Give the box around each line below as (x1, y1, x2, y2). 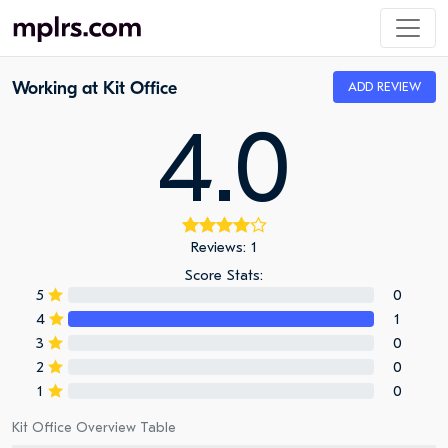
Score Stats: (185, 266, 263, 284)
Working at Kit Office (12, 78, 177, 99)
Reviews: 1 (191, 238, 257, 256)
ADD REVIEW (348, 79, 421, 94)
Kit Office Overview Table (12, 419, 176, 436)
